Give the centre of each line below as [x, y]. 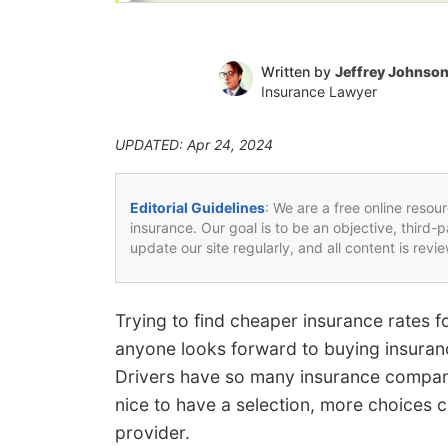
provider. [152, 432]
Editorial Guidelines [197, 207]
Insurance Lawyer [318, 91]
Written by [297, 71]
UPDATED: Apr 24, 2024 [194, 144]
